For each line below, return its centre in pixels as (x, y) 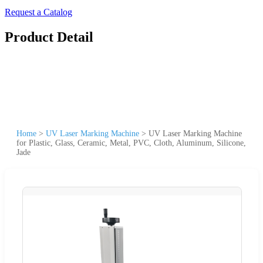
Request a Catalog (38, 12)
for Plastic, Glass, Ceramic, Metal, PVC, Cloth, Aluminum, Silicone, (131, 143)
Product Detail (49, 37)
